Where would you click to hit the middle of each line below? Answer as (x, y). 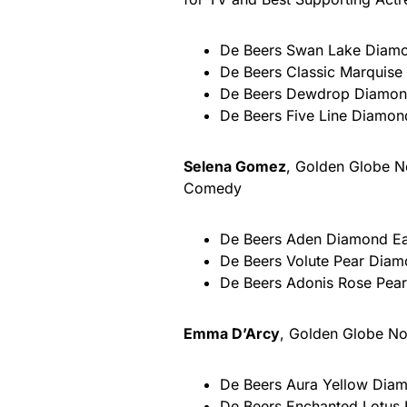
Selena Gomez (235, 166)
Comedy (215, 188)
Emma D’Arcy (232, 333)
